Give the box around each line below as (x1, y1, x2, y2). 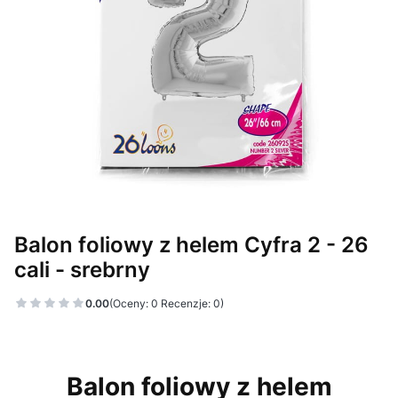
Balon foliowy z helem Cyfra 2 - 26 (14, 231, 369, 259)
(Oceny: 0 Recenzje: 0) (109, 296, 224, 310)
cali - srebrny (14, 256, 150, 283)
